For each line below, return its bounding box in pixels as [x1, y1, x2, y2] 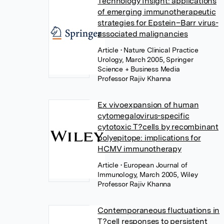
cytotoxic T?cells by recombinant [97, 122, 218, 131]
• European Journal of [120, 161, 187, 169]
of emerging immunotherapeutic [97, 7, 216, 16]
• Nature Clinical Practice [120, 46, 198, 54]
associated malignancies [97, 29, 188, 38]
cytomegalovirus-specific [97, 111, 189, 120]
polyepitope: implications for [97, 133, 201, 142]
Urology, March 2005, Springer [97, 55, 193, 63]
